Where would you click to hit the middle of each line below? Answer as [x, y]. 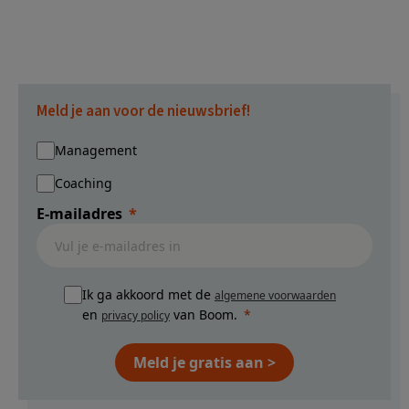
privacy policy [136, 315]
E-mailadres [79, 213]
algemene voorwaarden [275, 295]
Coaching [84, 183]
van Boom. [204, 314]
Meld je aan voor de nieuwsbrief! [143, 111]
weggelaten [331, 33]
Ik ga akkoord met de [148, 294]
